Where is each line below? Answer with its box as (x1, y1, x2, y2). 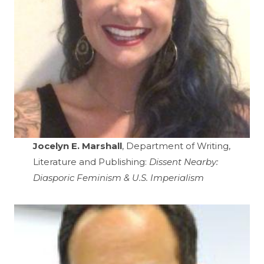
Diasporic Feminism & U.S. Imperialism (33, 172, 204, 184)
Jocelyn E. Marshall (33, 140, 122, 152)
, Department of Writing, (122, 140, 230, 152)
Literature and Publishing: (33, 156, 149, 168)
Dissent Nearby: (149, 156, 218, 168)
